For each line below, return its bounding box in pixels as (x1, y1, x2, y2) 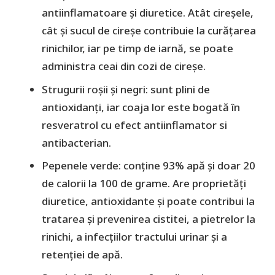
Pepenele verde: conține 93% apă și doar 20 (42, 158, 255, 173)
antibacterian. (42, 135, 111, 150)
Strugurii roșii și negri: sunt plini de (42, 82, 210, 96)
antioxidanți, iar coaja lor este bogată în (42, 99, 240, 114)
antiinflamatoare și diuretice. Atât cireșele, (42, 6, 254, 20)
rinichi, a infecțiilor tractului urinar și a (42, 230, 227, 244)
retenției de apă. (42, 247, 123, 262)
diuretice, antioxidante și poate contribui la (42, 194, 255, 209)
